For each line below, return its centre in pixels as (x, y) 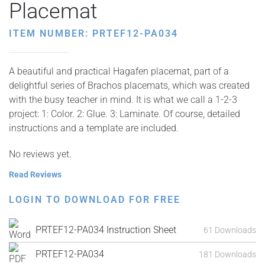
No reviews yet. (40, 154)
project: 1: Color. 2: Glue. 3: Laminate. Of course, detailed (125, 114)
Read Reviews (35, 174)
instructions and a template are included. (94, 128)
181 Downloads (227, 254)
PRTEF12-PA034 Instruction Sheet (106, 230)
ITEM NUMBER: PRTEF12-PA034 (93, 33)
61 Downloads (230, 230)
